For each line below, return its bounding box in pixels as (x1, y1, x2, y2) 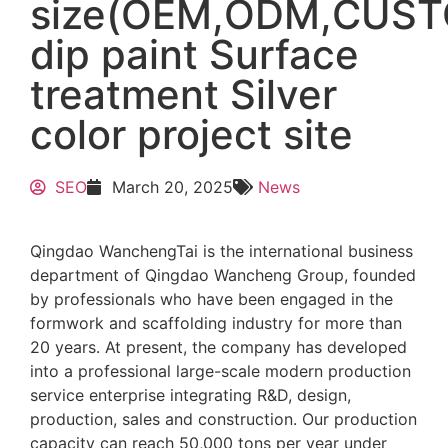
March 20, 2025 (112, 177, 233, 197)
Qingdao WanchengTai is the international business (30, 241, 413, 261)
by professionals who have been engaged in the (30, 289, 393, 309)
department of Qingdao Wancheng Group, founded (30, 265, 416, 285)
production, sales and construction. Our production (30, 409, 417, 429)
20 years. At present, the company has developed (30, 337, 407, 357)
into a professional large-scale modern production (30, 361, 411, 381)
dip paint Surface (30, 30, 359, 79)
